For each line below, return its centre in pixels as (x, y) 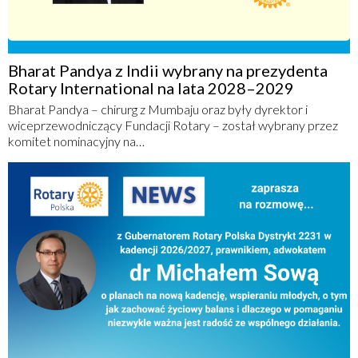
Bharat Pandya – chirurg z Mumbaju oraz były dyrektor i (158, 109)
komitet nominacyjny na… (76, 141)
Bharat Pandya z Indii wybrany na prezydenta (168, 70)
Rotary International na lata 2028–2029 (151, 88)
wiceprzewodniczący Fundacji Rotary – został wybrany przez (173, 125)
